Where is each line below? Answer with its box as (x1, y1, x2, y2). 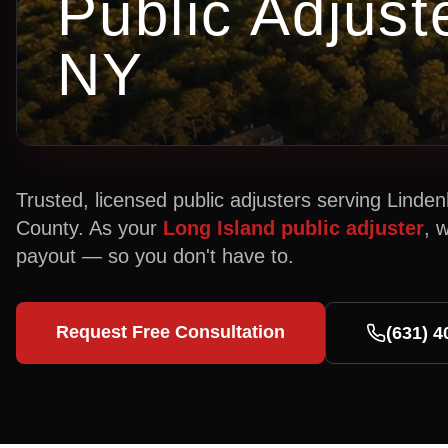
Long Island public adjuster (163, 217, 424, 239)
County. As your (16, 217, 163, 239)
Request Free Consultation (56, 322, 285, 342)
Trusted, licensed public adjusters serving (16, 189, 387, 211)
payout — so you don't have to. (16, 245, 294, 267)
